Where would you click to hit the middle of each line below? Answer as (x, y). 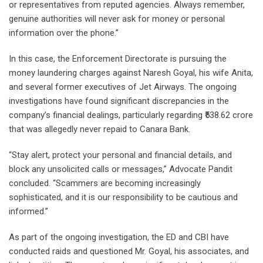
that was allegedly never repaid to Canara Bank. (100, 129)
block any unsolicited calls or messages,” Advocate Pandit (121, 169)
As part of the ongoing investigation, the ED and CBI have (119, 237)
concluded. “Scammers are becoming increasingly (105, 183)
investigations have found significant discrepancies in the (119, 101)
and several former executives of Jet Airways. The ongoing (123, 87)
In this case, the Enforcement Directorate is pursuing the (118, 59)
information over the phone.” (64, 33)
